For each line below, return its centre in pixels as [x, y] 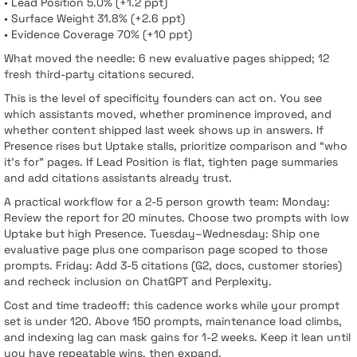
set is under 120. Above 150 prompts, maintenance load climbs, [173, 321]
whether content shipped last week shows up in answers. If [164, 129]
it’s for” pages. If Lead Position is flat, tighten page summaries [171, 161]
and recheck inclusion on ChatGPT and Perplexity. [138, 281]
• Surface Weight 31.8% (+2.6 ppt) [94, 18]
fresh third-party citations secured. [99, 74]
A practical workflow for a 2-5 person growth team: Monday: [167, 201]
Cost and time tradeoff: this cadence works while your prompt [172, 305]
